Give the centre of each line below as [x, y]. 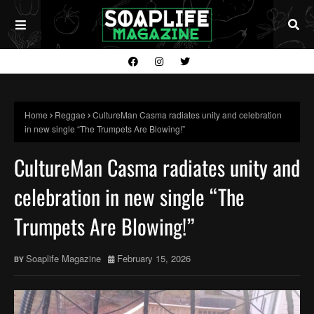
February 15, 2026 [154, 258]
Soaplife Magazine [63, 258]
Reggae [70, 115]
